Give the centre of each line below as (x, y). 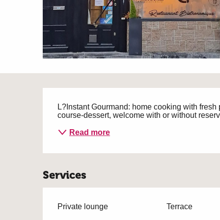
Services (65, 175)
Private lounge (83, 206)
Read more (90, 132)
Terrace (179, 206)
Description (103, 102)
